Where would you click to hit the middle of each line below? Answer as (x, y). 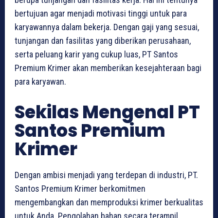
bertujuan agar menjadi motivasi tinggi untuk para (101, 14)
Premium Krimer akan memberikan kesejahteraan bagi (108, 68)
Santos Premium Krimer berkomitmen (80, 189)
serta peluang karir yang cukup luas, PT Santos (96, 54)
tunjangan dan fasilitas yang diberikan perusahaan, (103, 41)
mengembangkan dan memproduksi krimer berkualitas (109, 202)
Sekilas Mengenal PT (107, 112)
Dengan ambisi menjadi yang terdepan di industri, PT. (106, 175)
